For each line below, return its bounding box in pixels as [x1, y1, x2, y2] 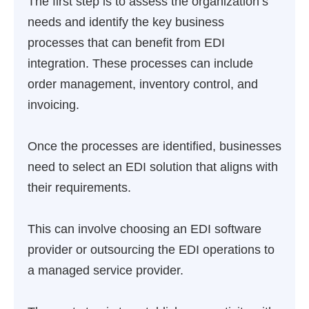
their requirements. [28, 181, 131, 195]
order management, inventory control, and [28, 77, 258, 91]
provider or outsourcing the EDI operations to [28, 243, 275, 257]
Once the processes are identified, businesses [28, 139, 281, 153]
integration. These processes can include [28, 57, 253, 70]
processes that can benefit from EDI [28, 36, 225, 50]
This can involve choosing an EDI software [28, 222, 261, 236]
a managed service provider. [28, 263, 183, 277]
